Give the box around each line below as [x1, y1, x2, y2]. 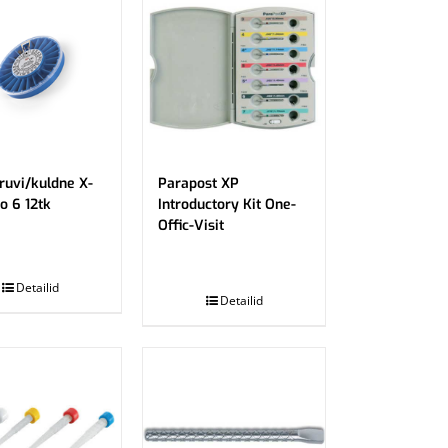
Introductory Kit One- [158, 195, 297, 214]
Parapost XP [158, 174, 240, 193]
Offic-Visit [158, 216, 225, 235]
